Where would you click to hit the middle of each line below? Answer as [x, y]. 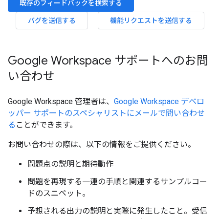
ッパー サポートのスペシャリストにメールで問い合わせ [106, 113]
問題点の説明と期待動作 [70, 164]
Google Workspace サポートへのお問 [108, 61]
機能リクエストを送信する [151, 21]
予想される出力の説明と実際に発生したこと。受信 [117, 211]
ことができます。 [46, 125]
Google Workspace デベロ [159, 101]
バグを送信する [52, 21]
